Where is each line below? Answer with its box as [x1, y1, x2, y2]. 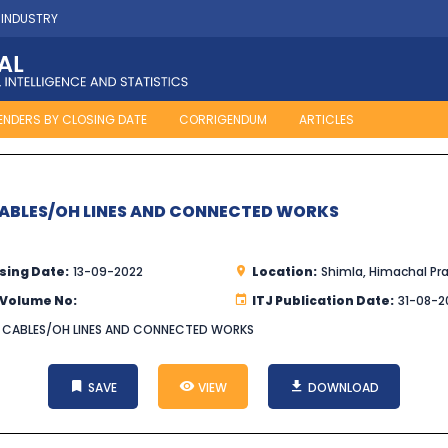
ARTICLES [299, 111, 354, 129]
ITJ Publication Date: [252, 292, 394, 310]
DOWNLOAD [305, 379, 379, 397]
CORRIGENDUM [179, 111, 267, 129]
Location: [252, 263, 317, 281]
